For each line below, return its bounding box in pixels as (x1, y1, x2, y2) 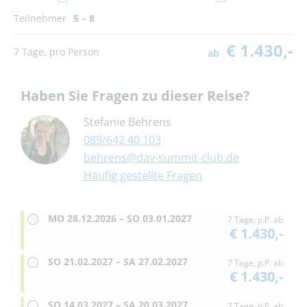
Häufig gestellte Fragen (84, 168, 202, 184)
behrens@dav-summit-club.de (84, 150, 239, 166)
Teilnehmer (14, 12, 66, 25)
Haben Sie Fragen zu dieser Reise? (21, 86, 250, 106)
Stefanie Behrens (84, 114, 171, 130)
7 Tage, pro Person (14, 45, 99, 58)
